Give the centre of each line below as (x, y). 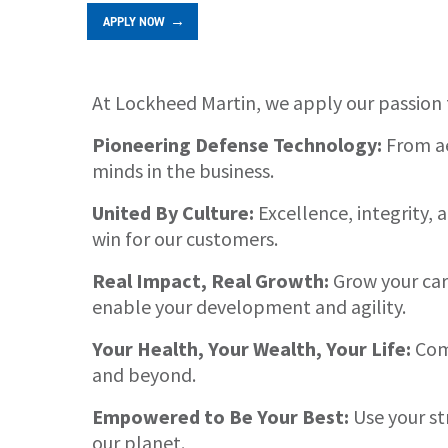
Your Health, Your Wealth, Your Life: (251, 348)
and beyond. (144, 374)
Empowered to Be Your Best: (220, 416)
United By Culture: (173, 212)
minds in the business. (183, 170)
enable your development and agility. (249, 306)
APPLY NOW (134, 21)
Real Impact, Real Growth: (210, 280)
